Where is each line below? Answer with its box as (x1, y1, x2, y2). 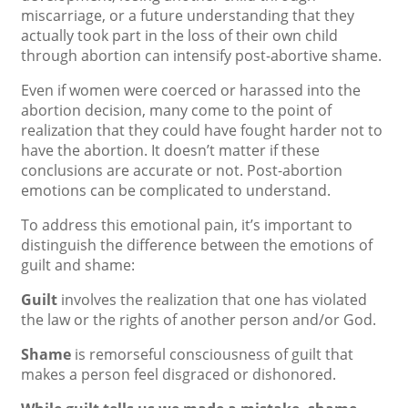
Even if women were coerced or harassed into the (21, 80, 361, 100)
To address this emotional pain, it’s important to (21, 215, 352, 235)
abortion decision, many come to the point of (21, 100, 331, 120)
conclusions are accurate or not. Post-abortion (21, 160, 342, 180)
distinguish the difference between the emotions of (21, 235, 372, 255)
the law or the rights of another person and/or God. (21, 310, 376, 330)
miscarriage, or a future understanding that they (21, 5, 354, 25)
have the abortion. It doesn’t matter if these (21, 140, 320, 160)
